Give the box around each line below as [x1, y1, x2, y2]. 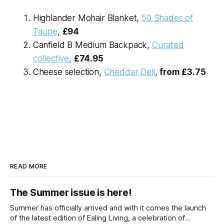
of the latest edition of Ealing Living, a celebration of [10, 213, 185, 222]
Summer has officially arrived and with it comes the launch [10, 203, 206, 212]
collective [32, 53, 69, 63]
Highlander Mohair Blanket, [32, 12, 142, 23]
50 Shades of [141, 12, 193, 23]
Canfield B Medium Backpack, [32, 39, 152, 50]
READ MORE [10, 162, 47, 170]
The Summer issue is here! [10, 186, 132, 198]
